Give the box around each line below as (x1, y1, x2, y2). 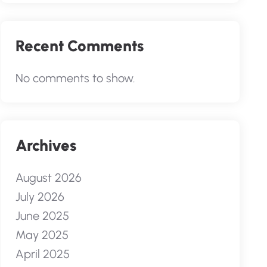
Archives (15, 136, 76, 155)
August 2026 (15, 170, 82, 185)
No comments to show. (15, 71, 135, 85)
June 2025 (15, 209, 69, 223)
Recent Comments (15, 36, 144, 55)
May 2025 (15, 228, 69, 242)
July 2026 (15, 190, 64, 204)
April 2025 (15, 247, 70, 261)
